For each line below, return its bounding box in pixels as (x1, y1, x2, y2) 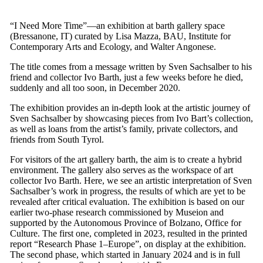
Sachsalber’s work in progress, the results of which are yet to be (9, 186, 245, 197)
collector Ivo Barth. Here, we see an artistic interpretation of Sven (9, 176, 252, 186)
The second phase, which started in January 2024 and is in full (9, 249, 240, 260)
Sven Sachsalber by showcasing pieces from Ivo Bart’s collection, (9, 113, 253, 124)
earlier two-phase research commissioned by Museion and (9, 207, 224, 218)
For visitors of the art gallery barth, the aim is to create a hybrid (9, 154, 242, 165)
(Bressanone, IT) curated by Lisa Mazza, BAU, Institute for (9, 31, 231, 42)
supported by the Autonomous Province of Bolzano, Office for (9, 218, 241, 228)
